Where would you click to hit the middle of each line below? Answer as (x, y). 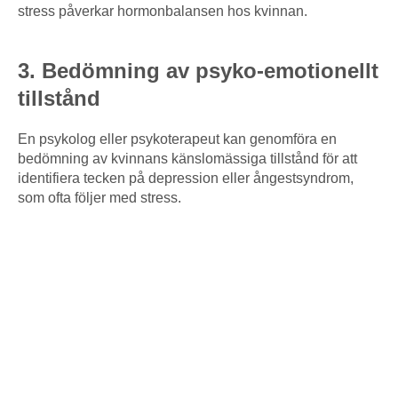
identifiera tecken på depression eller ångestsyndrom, (186, 179)
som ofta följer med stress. (99, 198)
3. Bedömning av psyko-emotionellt (198, 71)
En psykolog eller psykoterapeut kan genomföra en (177, 139)
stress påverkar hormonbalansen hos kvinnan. (163, 12)
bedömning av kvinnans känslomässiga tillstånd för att (187, 159)
